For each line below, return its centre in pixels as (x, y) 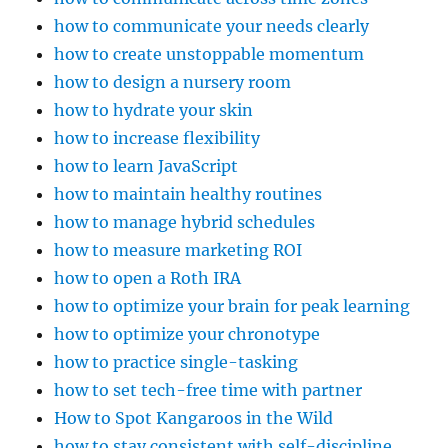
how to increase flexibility (157, 138)
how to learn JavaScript (146, 166)
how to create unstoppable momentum (209, 54)
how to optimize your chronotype (187, 334)
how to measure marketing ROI (178, 250)
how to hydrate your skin (154, 110)
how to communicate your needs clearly (212, 26)
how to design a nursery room (173, 82)
